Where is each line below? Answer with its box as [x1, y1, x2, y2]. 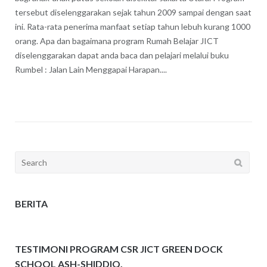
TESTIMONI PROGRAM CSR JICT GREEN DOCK [14, 243, 223, 255]
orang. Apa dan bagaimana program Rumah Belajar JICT [14, 36, 219, 46]
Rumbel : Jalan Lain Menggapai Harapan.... [14, 64, 167, 75]
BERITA [14, 197, 48, 209]
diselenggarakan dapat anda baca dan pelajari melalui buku [14, 50, 229, 61]
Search [14, 153, 42, 164]
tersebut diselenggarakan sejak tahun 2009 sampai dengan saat [14, 7, 252, 18]
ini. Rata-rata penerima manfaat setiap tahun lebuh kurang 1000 [14, 21, 250, 32]
